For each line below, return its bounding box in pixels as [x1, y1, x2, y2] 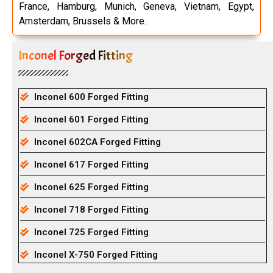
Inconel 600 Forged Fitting [34, 91, 149, 102]
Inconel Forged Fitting [18, 46, 133, 64]
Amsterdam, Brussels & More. [19, 15, 146, 27]
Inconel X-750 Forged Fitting [34, 249, 158, 260]
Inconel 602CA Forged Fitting [34, 136, 161, 147]
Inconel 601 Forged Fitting [34, 113, 149, 125]
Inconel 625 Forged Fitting [34, 181, 149, 193]
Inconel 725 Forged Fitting [34, 226, 149, 238]
